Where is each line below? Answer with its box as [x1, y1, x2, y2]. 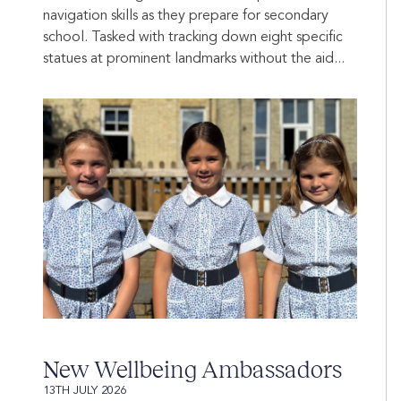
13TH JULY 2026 [43, 385, 126, 397]
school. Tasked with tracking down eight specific [43, 30, 343, 46]
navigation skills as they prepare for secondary [43, 9, 328, 24]
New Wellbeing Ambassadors [43, 356, 342, 384]
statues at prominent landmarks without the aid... [43, 52, 345, 67]
